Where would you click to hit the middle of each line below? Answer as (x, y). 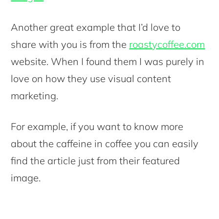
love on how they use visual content (91, 78)
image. (26, 177)
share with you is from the (70, 44)
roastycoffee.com (167, 44)
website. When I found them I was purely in (108, 61)
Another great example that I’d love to (96, 27)
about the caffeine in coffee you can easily (105, 143)
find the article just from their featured (96, 160)
